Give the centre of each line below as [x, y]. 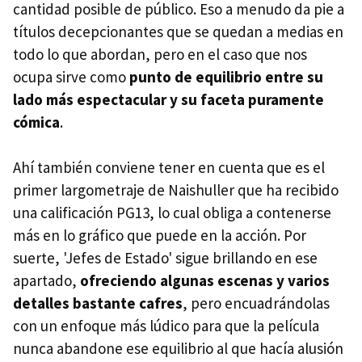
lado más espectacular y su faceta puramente [168, 99]
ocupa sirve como [71, 77]
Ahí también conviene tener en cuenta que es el [169, 167]
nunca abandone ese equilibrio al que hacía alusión [178, 348]
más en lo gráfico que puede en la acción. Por [160, 235]
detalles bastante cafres [98, 303]
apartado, [46, 280]
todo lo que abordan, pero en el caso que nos [160, 54]
